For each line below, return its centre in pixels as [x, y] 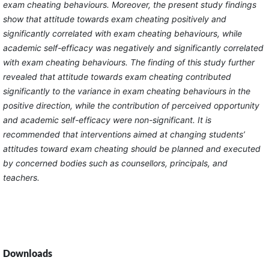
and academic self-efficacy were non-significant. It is [107, 120]
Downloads [27, 253]
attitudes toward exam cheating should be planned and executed [131, 149]
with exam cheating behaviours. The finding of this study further [128, 62]
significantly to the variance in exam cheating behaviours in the [126, 91]
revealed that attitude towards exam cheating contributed [117, 77]
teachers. [21, 178]
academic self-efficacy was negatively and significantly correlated [133, 48]
